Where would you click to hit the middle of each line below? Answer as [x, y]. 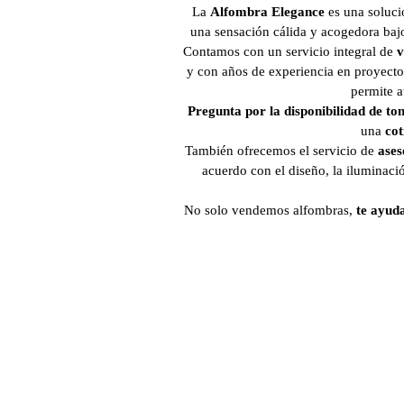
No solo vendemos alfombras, [270, 210]
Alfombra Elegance [267, 12]
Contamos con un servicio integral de [290, 51]
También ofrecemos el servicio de [281, 151]
